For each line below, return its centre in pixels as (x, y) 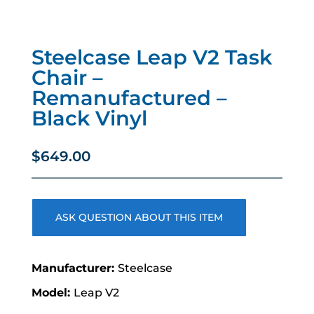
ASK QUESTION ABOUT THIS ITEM (139, 218)
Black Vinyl (89, 118)
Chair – (67, 78)
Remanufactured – (129, 98)
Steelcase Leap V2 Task (151, 57)
